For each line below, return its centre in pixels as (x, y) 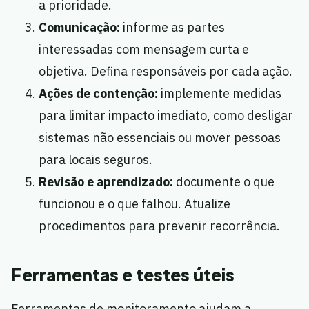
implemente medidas (220, 94)
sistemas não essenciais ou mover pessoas (160, 138)
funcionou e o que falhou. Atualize (134, 204)
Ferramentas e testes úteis (123, 275)
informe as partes (172, 28)
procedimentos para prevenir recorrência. (159, 226)
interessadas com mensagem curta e (144, 50)
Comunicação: (79, 28)
